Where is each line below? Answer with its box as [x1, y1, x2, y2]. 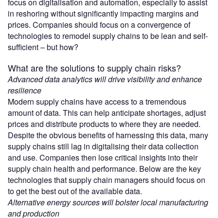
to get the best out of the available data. [8, 185, 142, 197]
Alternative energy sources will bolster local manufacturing [8, 196, 208, 208]
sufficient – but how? [8, 41, 78, 53]
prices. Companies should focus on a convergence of [8, 18, 190, 30]
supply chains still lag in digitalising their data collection [8, 140, 199, 152]
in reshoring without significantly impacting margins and [8, 7, 199, 19]
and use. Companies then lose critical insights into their [8, 151, 198, 163]
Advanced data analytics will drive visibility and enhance [8, 73, 202, 85]
